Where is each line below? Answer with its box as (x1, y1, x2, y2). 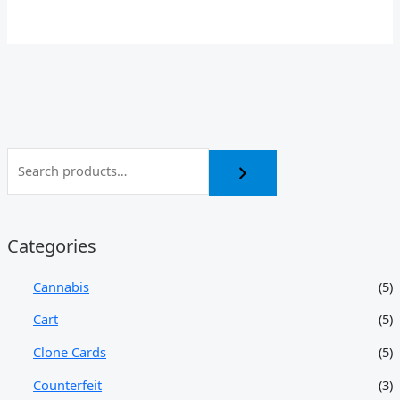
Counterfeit (33, 375, 103, 394)
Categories (6, 233, 96, 258)
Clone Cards (33, 342, 107, 361)
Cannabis (33, 277, 90, 296)
